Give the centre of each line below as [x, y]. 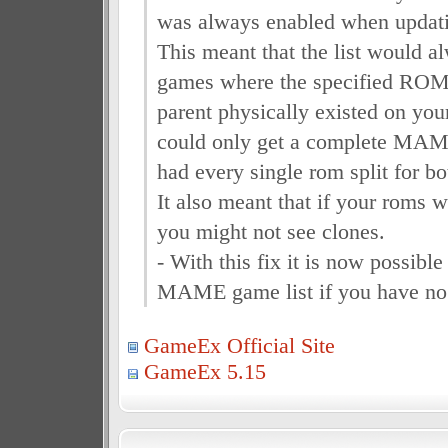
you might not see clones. [270, 231]
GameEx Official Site [239, 345]
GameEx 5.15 [204, 371]
